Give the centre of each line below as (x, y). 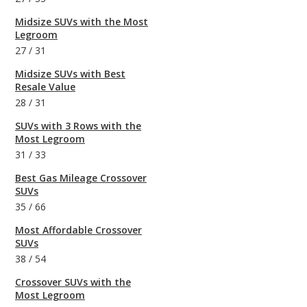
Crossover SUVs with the (73, 282)
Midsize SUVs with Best (70, 74)
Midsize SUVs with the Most (82, 22)
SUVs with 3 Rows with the (78, 126)
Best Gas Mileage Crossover (81, 178)
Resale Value (45, 87)
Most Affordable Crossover (78, 230)
